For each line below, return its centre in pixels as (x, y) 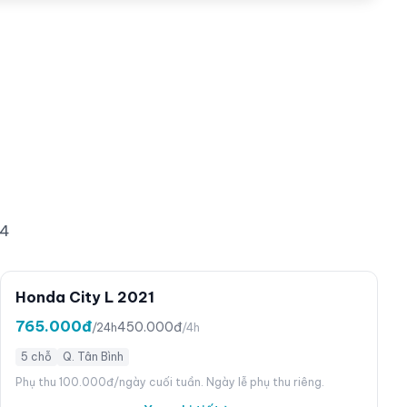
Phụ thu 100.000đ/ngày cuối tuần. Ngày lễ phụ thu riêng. (170, 382)
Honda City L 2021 (85, 297)
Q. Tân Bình (93, 357)
